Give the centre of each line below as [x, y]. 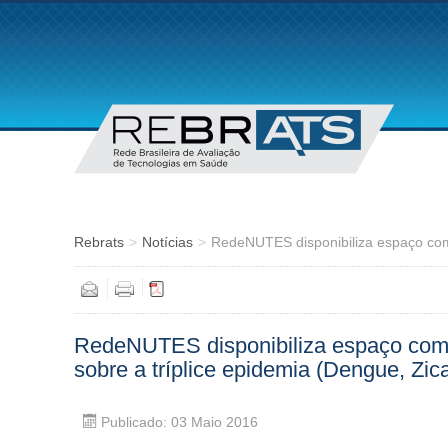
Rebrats [99, 242]
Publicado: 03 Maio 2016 [177, 422]
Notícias [167, 242]
